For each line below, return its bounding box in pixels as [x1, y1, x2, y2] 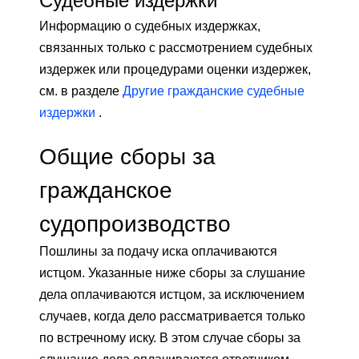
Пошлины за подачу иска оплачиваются [39, 244, 277, 258]
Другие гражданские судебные [123, 83, 305, 98]
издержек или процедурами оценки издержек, [39, 62, 311, 76]
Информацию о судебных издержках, [39, 18, 260, 33]
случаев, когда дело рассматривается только [39, 309, 305, 323]
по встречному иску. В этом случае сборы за [39, 330, 301, 345]
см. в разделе [39, 83, 123, 98]
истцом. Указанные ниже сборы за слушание [39, 265, 305, 280]
